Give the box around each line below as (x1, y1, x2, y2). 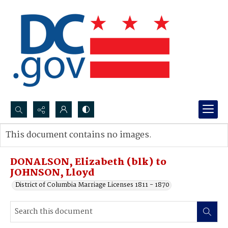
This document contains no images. (6, 128, 152, 142)
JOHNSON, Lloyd (10, 165, 95, 181)
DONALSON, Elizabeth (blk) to (10, 155, 166, 170)
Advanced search (16, 140, 68, 151)
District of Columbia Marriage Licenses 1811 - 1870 (15, 180, 169, 190)
